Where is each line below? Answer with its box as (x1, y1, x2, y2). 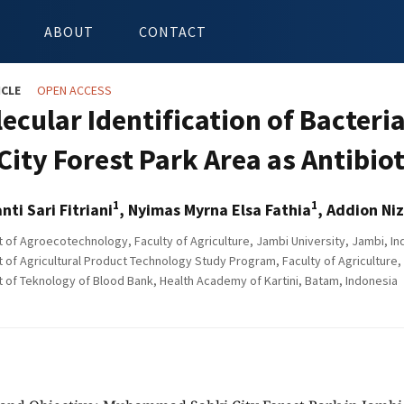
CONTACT (139, 23, 207, 41)
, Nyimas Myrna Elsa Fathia (119, 199, 311, 220)
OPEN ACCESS (37, 82, 112, 98)
